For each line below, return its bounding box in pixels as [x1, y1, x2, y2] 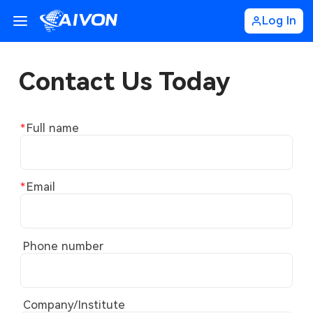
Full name [27, 120, 80, 135]
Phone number [23, 238, 104, 253]
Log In [262, 13, 297, 28]
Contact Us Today [18, 66, 231, 96]
